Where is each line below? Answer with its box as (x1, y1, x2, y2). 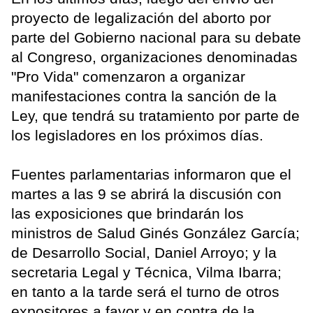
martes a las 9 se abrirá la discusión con (11, 185, 282, 202)
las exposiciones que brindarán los (11, 205, 244, 221)
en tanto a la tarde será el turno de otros (11, 283, 279, 300)
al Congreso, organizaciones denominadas (11, 48, 298, 65)
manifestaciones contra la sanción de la (11, 87, 277, 104)
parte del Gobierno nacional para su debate (11, 29, 301, 45)
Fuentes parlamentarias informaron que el (11, 166, 291, 182)
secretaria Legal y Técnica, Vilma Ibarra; (11, 263, 282, 280)
